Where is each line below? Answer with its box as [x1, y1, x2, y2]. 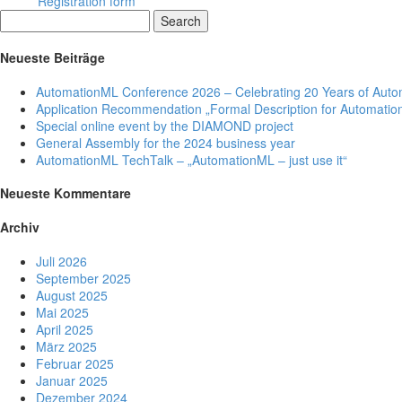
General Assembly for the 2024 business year [36, 133, 295, 152]
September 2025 [36, 268, 131, 287]
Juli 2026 [36, 251, 87, 270]
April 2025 [36, 319, 93, 338]
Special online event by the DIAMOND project [36, 116, 293, 135]
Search [161, 12, 201, 31]
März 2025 [36, 336, 97, 355]
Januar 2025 [36, 371, 108, 389]
